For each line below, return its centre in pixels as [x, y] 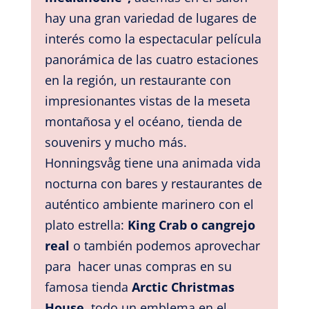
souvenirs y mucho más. [116, 142]
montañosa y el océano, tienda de [143, 121]
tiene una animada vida [192, 162]
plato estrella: [86, 225]
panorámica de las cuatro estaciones [151, 59]
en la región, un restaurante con [138, 80]
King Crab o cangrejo [191, 225]
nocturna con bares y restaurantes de [153, 183]
